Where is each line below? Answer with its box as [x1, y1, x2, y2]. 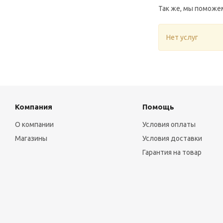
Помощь [142, 103, 174, 111]
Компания [15, 103, 52, 111]
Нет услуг [166, 33, 198, 41]
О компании [15, 120, 54, 128]
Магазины [15, 134, 47, 142]
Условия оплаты [142, 120, 196, 128]
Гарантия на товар [142, 148, 202, 156]
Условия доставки [142, 134, 202, 142]
